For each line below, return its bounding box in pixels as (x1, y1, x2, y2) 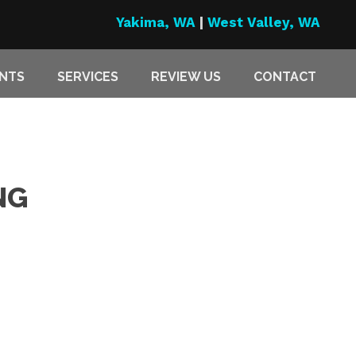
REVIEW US (151, 69, 222, 85)
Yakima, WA (116, 14, 195, 30)
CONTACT (253, 69, 317, 85)
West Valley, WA (207, 14, 320, 30)
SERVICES (57, 69, 119, 85)
